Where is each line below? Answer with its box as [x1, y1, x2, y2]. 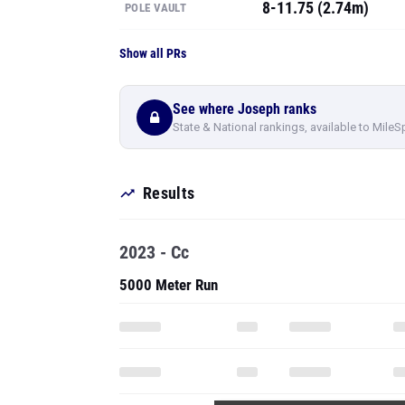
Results [143, 184, 195, 202]
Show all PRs [119, 46, 186, 61]
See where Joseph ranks [173, 99, 316, 118]
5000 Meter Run [119, 276, 218, 294]
